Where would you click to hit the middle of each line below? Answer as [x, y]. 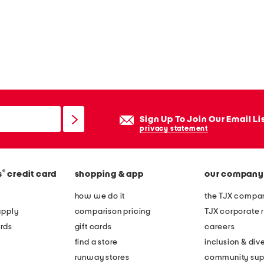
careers [220, 227]
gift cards [93, 227]
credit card [32, 174]
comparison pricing [113, 212]
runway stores [102, 258]
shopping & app [109, 174]
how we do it [100, 197]
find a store [96, 242]
